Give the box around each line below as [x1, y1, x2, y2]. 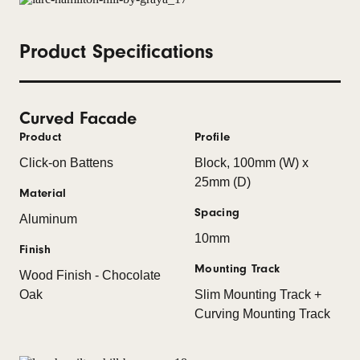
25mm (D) [194, 174, 251, 189]
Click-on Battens [19, 155, 113, 170]
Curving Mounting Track [194, 306, 330, 321]
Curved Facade [19, 107, 137, 129]
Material [19, 186, 67, 200]
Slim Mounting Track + [194, 287, 321, 301]
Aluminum [19, 211, 77, 226]
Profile [194, 129, 231, 144]
